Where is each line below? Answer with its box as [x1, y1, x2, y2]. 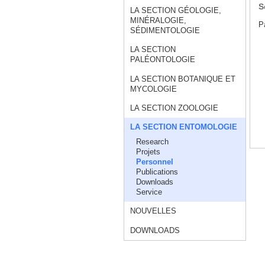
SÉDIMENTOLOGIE [130, 26, 201, 35]
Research [136, 137, 169, 147]
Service [136, 188, 163, 197]
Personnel [136, 157, 174, 167]
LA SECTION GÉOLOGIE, [130, 6, 222, 15]
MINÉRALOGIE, [130, 16, 187, 25]
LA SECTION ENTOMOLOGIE [130, 122, 238, 132]
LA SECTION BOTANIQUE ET [130, 74, 236, 83]
